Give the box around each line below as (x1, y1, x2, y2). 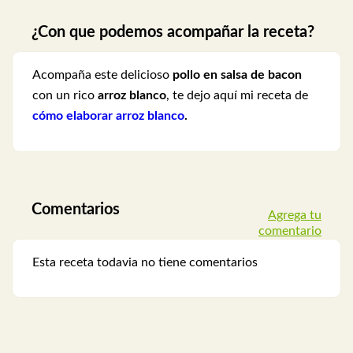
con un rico (32, 89, 98, 102)
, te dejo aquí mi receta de (166, 89, 308, 102)
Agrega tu (267, 208, 321, 221)
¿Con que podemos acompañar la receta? (32, 24, 314, 41)
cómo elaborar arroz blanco (32, 110, 184, 123)
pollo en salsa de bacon (173, 69, 302, 82)
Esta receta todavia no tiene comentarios (32, 255, 258, 269)
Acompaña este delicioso (32, 69, 173, 82)
